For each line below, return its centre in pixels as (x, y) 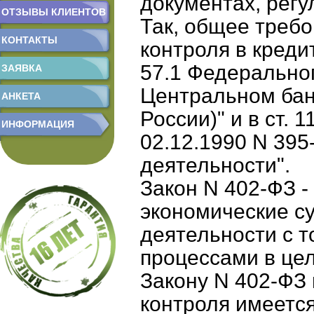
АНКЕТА (21, 96)
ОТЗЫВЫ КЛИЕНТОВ (54, 12)
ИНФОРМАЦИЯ (38, 124)
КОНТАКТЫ (29, 40)
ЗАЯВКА (22, 68)
